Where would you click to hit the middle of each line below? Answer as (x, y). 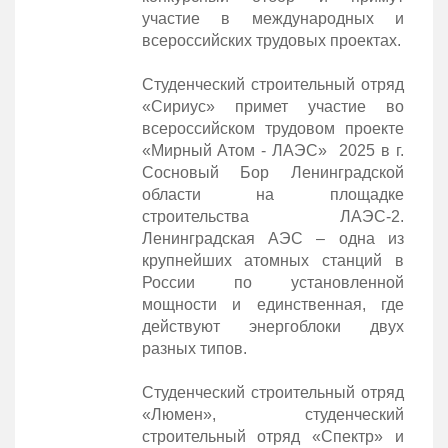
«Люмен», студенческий (272, 414)
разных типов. (194, 348)
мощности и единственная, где (272, 304)
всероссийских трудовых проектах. (271, 40)
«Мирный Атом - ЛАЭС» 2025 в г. (272, 150)
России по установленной (272, 282)
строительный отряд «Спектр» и (272, 436)
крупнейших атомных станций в (272, 260)
